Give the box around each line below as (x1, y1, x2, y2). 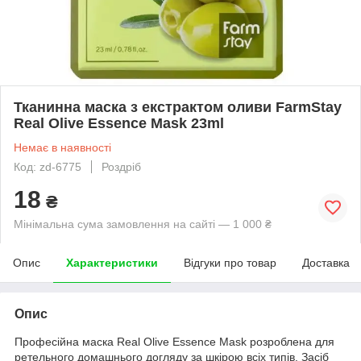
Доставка (302, 255, 350, 269)
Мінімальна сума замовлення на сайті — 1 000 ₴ (14, 217, 272, 230)
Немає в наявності (14, 140, 111, 154)
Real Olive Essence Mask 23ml (14, 114, 224, 131)
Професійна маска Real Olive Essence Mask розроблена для (15, 334, 334, 348)
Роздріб (102, 160, 141, 173)
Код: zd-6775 (14, 160, 81, 173)
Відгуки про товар (184, 255, 276, 269)
